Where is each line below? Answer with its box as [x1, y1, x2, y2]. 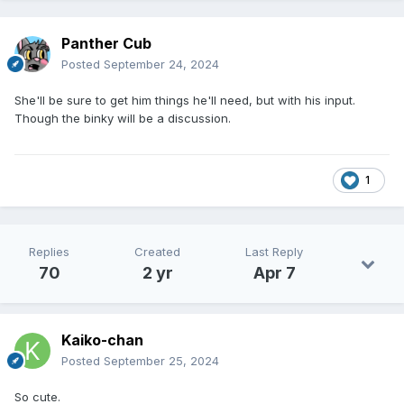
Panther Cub [61, 33, 151, 52]
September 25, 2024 [104, 353, 219, 368]
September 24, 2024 [104, 56, 219, 71]
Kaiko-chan [61, 330, 143, 349]
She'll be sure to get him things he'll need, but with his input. [14, 92, 355, 107]
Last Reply [245, 243, 303, 259]
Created [134, 243, 180, 259]
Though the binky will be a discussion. [14, 110, 231, 125]
